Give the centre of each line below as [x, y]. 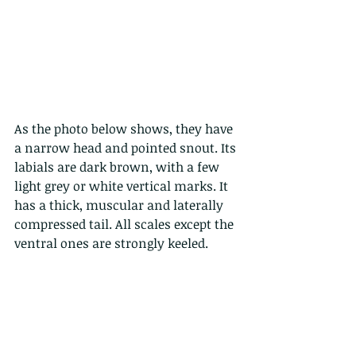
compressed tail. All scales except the [126, 224]
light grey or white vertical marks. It [123, 186]
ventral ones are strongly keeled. [113, 244]
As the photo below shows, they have [125, 129]
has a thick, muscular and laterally [120, 205]
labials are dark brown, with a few [118, 167]
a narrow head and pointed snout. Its [127, 148]
